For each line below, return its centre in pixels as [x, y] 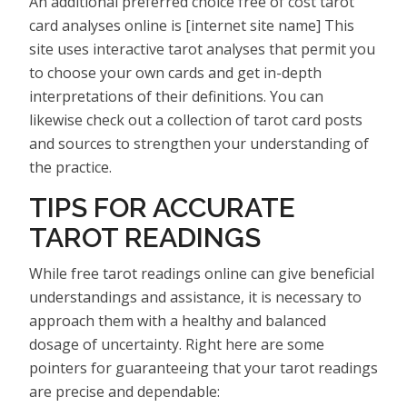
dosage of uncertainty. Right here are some [177, 344]
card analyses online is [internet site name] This [192, 25]
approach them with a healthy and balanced [178, 320]
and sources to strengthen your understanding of [199, 143]
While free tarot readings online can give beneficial [202, 273]
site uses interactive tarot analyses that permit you [202, 49]
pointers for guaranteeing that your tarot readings [203, 367]
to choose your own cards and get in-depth [175, 72]
